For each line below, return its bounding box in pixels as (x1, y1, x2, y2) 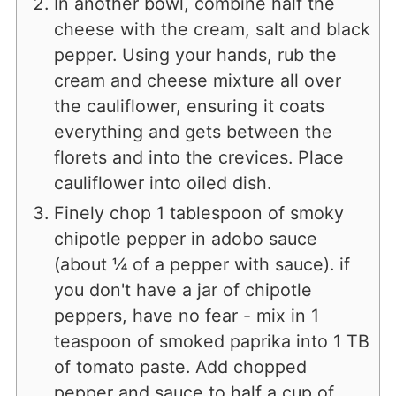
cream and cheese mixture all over (53, 69, 341, 91)
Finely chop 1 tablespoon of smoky (53, 202, 344, 224)
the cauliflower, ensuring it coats (53, 95, 324, 117)
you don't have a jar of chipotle (53, 278, 312, 301)
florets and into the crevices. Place (53, 146, 344, 168)
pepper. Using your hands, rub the (53, 43, 337, 65)
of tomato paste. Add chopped (53, 355, 307, 377)
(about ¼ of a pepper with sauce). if (53, 253, 350, 275)
